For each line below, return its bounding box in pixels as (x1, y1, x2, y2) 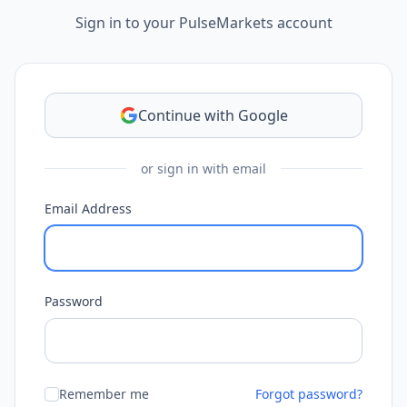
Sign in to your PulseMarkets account (74, 12, 333, 33)
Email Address (45, 199, 132, 217)
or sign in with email (141, 159, 266, 177)
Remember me (59, 384, 149, 402)
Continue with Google (137, 104, 288, 125)
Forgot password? (255, 384, 362, 402)
